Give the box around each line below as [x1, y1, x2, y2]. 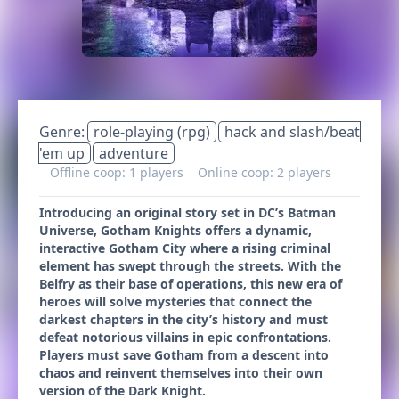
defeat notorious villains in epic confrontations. [39, 329, 331, 346]
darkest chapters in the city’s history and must [39, 311, 328, 328]
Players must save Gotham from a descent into [39, 346, 329, 363]
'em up [39, 143, 85, 163]
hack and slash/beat [224, 122, 360, 142]
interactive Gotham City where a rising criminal [39, 240, 330, 256]
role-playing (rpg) [94, 122, 210, 142]
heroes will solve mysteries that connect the [39, 293, 312, 310]
